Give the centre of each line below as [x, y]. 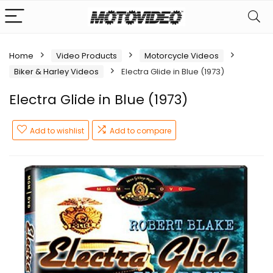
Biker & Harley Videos [56, 72]
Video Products [87, 56]
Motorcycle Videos [182, 56]
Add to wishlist [57, 131]
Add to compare [140, 131]
